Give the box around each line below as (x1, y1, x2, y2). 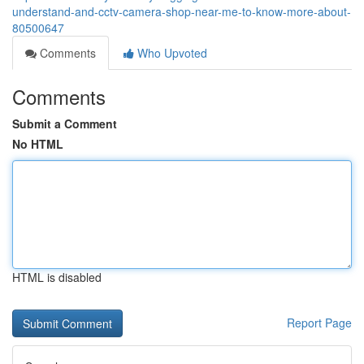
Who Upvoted (134, 45, 207, 61)
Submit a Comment (12, 115, 117, 132)
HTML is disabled (12, 269, 102, 285)
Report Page (287, 314, 352, 331)
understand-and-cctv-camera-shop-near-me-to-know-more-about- (12, 3, 351, 19)
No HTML (12, 136, 63, 152)
